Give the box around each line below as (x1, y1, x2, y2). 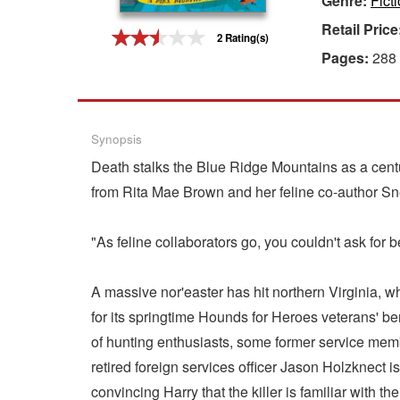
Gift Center (4, 21, 82, 45)
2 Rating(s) (217, 30, 269, 46)
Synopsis (91, 130, 142, 147)
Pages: (321, 47, 372, 68)
